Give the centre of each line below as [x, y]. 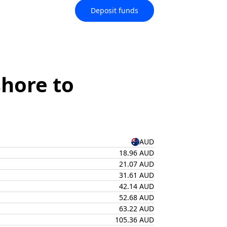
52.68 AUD [137, 197]
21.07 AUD [137, 164]
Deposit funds [115, 10]
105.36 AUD [135, 220]
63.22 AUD [137, 209]
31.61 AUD [137, 175]
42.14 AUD [137, 186]
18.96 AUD [137, 153]
